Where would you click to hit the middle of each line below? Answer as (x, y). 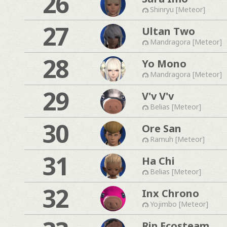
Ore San (162, 128)
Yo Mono (164, 63)
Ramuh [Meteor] (177, 139)
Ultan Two (168, 31)
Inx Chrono (171, 193)
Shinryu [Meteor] (178, 9)
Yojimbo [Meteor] (179, 204)
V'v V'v (158, 96)
